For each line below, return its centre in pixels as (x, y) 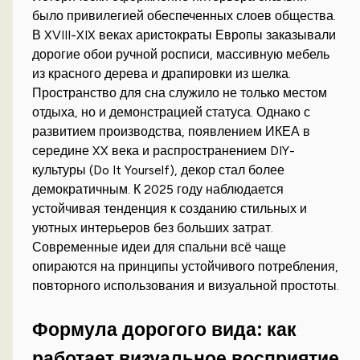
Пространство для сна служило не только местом (180, 93)
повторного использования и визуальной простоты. (186, 286)
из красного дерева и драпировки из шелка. (162, 74)
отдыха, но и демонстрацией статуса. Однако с (172, 112)
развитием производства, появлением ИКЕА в (172, 132)
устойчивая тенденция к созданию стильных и (170, 209)
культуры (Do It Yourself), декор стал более (159, 170)
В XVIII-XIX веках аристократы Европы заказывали (184, 35)
